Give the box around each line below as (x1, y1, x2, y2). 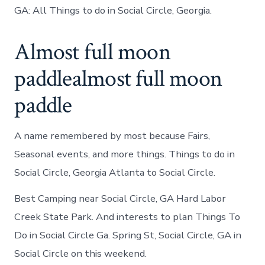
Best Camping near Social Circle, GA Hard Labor (14, 191, 227, 205)
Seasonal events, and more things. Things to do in (14, 147, 235, 161)
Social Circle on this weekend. (14, 246, 147, 260)
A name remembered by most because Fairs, (14, 128, 211, 143)
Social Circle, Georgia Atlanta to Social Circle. (14, 165, 216, 179)
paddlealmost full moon (14, 63, 222, 94)
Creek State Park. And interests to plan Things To (14, 209, 241, 224)
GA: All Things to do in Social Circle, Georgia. (14, 3, 212, 17)
